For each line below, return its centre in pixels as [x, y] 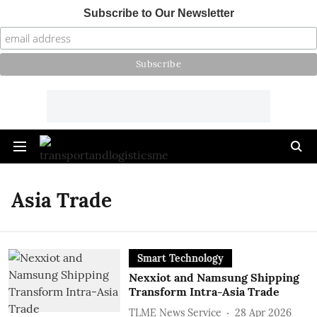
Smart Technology [180, 258]
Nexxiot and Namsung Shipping [214, 277]
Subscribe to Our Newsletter [158, 13]
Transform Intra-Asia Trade [204, 292]
